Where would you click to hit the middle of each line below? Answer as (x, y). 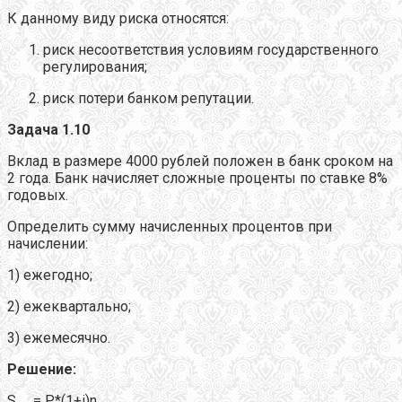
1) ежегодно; (50, 275)
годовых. (38, 195)
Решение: (42, 369)
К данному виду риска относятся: (118, 18)
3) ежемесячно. (59, 337)
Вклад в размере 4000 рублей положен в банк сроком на (200, 161)
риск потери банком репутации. (149, 98)
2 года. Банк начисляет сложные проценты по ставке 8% (197, 178)
